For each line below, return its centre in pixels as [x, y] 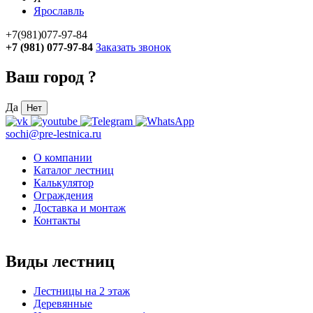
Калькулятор [64, 183]
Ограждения [63, 196]
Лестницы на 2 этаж [82, 291]
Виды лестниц [60, 262]
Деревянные [63, 304]
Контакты [57, 221]
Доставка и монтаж [80, 208]
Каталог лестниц [74, 170]
